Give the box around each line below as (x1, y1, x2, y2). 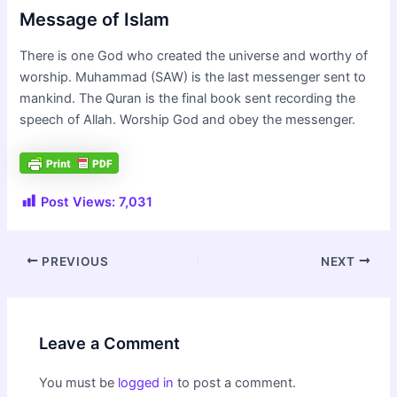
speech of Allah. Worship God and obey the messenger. (19, 112, 356, 128)
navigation (5, 273, 69, 290)
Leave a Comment (39, 333, 181, 353)
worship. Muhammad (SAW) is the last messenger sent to (19, 69, 367, 86)
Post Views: (41, 193, 116, 210)
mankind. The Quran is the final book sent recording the (19, 90, 356, 107)
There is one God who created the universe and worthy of (19, 48, 369, 65)
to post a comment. (174, 375, 297, 392)
